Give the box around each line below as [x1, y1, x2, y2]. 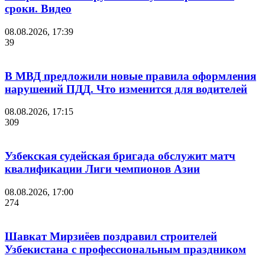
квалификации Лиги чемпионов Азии [5, 163, 200, 176]
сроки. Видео [5, 2, 72, 15]
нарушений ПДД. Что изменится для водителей [5, 82, 247, 95]
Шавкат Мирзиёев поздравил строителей [5, 230, 217, 243]
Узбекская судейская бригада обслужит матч [5, 150, 235, 163]
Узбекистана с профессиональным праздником [5, 243, 246, 256]
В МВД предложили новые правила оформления [5, 69, 256, 82]
